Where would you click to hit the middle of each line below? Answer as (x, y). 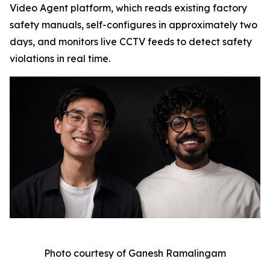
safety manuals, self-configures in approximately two (133, 25)
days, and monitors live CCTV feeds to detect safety (131, 42)
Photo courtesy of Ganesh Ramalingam (135, 253)
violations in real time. (60, 58)
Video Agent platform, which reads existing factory (128, 8)
